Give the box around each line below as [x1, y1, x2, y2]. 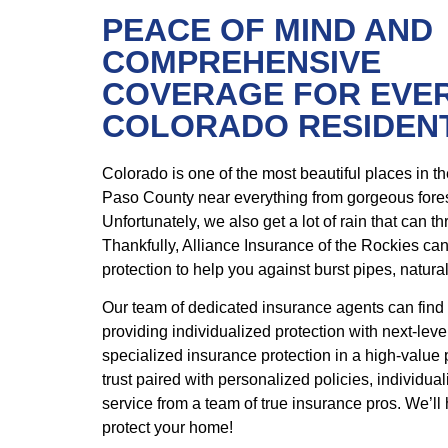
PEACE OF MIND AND [102, 12, 433, 48]
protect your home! [102, 419, 233, 437]
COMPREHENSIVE [102, 44, 381, 80]
